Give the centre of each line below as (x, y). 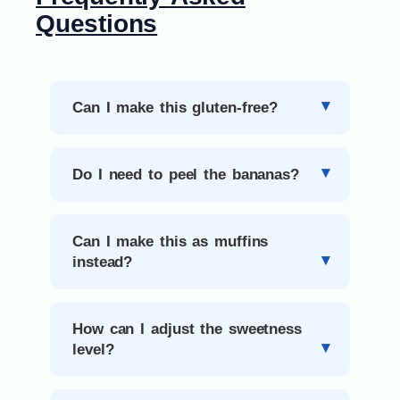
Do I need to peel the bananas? (186, 175)
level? (93, 350)
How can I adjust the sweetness (187, 329)
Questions (97, 24)
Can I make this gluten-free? (175, 108)
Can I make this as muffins (171, 242)
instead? (103, 262)
